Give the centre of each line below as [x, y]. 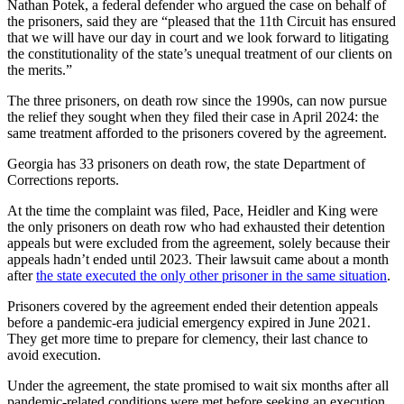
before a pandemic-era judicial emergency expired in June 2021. [189, 323]
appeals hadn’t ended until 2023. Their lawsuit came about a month [198, 260]
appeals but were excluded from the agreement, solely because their [198, 243]
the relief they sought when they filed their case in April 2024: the [193, 117]
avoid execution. [54, 355]
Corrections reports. [63, 180]
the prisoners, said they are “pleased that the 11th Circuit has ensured [202, 22]
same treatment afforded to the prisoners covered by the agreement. [197, 133]
